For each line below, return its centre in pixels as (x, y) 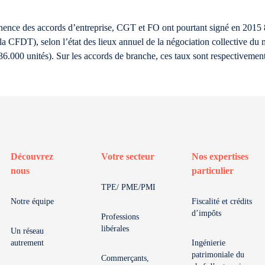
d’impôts (206, 213)
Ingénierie (209, 243)
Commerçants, (125, 258)
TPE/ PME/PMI (128, 187)
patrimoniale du (218, 255)
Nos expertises (220, 156)
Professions (120, 217)
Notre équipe (32, 201)
